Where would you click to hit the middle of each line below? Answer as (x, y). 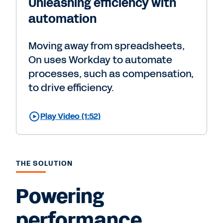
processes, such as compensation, (111, 73)
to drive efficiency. (71, 87)
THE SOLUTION (45, 163)
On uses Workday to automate (100, 59)
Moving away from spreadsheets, (107, 46)
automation (62, 19)
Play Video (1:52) (71, 116)
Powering (60, 196)
